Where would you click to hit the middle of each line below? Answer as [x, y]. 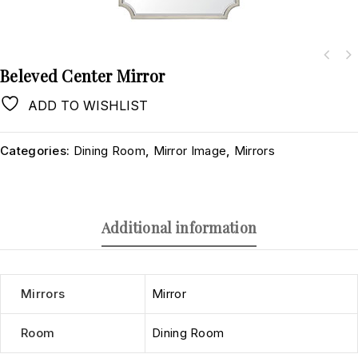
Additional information [179, 227]
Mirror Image [190, 151]
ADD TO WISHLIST [88, 105]
